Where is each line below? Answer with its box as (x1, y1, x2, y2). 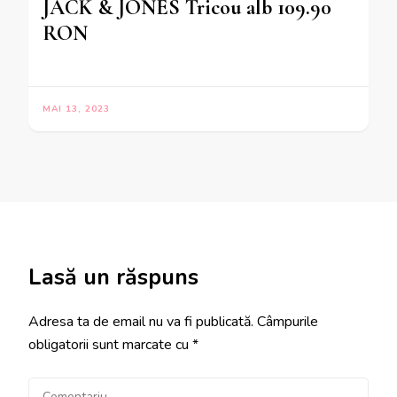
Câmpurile (257, 312, 318, 332)
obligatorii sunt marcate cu (28, 335, 192, 355)
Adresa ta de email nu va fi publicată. (28, 312, 253, 332)
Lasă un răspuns (28, 262, 198, 293)
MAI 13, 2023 (43, 103, 110, 116)
